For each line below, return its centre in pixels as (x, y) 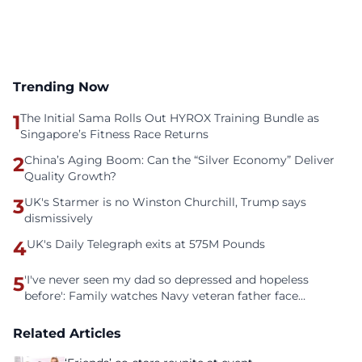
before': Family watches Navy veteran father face (161, 296)
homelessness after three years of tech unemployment (179, 312)
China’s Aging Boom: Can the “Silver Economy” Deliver (179, 160)
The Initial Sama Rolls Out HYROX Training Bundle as (170, 118)
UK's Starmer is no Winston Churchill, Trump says (165, 202)
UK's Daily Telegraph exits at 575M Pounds (146, 244)
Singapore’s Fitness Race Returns (114, 134)
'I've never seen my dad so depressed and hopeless (166, 280)
